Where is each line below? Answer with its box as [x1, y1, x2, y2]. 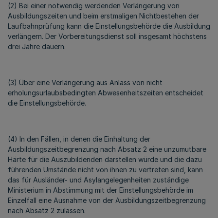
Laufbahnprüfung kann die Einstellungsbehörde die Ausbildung [8, 22, 210, 30]
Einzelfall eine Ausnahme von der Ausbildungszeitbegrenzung [8, 196, 206, 204]
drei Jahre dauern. [8, 42, 66, 51]
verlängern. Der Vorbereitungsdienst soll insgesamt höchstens [8, 32, 207, 40]
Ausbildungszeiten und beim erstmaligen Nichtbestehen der [8, 12, 199, 20]
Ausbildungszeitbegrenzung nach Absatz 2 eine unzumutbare [8, 145, 206, 153]
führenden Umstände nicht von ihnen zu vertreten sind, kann [8, 165, 203, 174]
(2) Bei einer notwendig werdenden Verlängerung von [8, 1, 180, 10]
